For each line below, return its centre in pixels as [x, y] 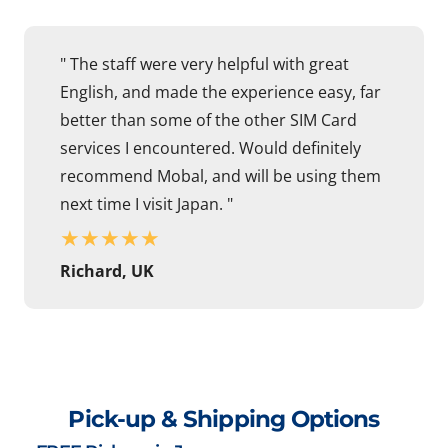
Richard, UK [107, 271]
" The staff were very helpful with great [204, 64]
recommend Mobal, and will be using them [220, 176]
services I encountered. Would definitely [210, 148]
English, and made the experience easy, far [220, 92]
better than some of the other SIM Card [208, 120]
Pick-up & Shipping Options [224, 419]
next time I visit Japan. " [146, 204]
